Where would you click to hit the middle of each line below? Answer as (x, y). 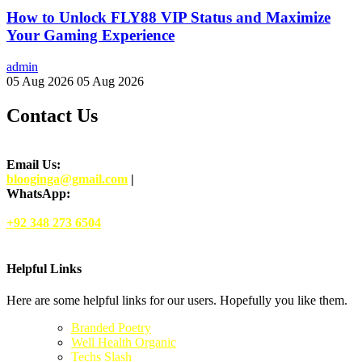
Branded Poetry (111, 328)
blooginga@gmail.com (67, 179)
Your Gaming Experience (90, 35)
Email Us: (34, 164)
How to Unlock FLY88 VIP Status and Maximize (168, 17)
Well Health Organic (124, 343)
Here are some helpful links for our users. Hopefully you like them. (177, 301)
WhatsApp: (38, 193)
